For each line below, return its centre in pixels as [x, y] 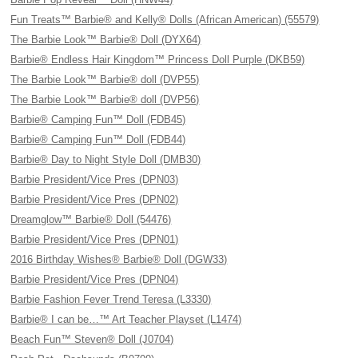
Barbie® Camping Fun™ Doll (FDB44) [98, 139]
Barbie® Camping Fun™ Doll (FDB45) [98, 119]
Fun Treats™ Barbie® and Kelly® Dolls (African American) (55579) [165, 20]
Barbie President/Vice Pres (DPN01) [95, 239]
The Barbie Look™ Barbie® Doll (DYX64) [106, 40]
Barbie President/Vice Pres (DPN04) [95, 279]
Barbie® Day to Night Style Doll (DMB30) [106, 159]
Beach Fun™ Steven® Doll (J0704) [92, 339]
